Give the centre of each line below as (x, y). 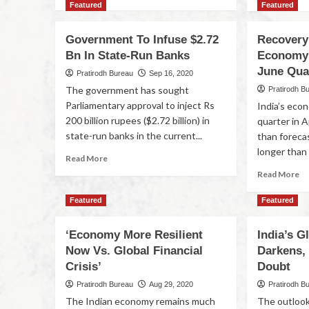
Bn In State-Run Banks (127, 56)
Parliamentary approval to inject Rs (140, 105)
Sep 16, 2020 (171, 73)
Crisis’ (83, 267)
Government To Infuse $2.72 (142, 40)
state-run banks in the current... (133, 136)
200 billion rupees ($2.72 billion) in (137, 120)
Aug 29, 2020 (171, 284)
